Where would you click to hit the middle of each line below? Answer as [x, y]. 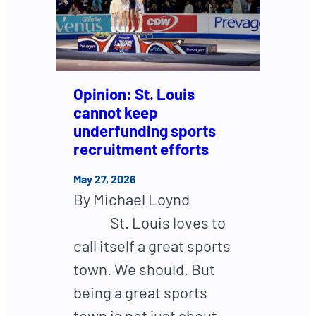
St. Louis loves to [150, 223]
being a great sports [140, 292]
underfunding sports [145, 130]
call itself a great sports [152, 246]
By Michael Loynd [132, 199]
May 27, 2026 [105, 179]
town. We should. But [144, 269]
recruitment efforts [141, 148]
